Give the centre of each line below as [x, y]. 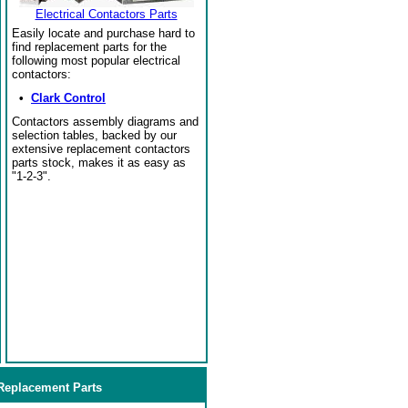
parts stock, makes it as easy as [99, 163]
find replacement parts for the [89, 47]
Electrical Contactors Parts [106, 14]
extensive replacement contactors [101, 149]
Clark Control [68, 98]
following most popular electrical [96, 61]
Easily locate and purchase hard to [103, 33]
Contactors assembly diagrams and [105, 122]
